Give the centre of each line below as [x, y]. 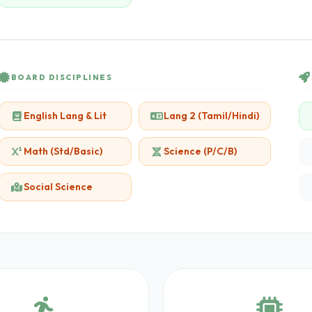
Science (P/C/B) [200, 151]
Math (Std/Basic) [63, 151]
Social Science [58, 187]
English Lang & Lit [65, 116]
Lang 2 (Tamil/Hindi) [211, 116]
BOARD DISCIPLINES [61, 77]
